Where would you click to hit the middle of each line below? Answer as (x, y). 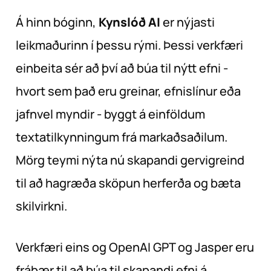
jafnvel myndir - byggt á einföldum (110, 114)
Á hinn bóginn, (57, 22)
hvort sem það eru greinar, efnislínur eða (128, 91)
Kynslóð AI (129, 22)
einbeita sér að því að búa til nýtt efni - (122, 68)
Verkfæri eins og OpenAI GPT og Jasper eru (135, 247)
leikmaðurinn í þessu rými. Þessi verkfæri (129, 45)
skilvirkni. (41, 206)
